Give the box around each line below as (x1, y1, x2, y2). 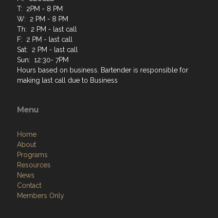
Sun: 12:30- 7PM (17, 56, 69, 64)
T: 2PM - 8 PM (17, 5, 63, 13)
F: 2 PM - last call (17, 36, 73, 44)
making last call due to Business (17, 76, 118, 85)
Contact (17, 182, 41, 190)
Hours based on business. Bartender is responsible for (17, 66, 188, 74)
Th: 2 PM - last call (17, 25, 77, 34)
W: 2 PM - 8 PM (17, 15, 68, 23)
